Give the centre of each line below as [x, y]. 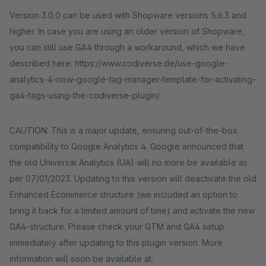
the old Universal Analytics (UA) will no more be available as [129, 162]
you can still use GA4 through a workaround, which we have [127, 47]
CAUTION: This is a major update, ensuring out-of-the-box [123, 130]
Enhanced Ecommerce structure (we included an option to [123, 194]
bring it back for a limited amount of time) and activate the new [132, 210]
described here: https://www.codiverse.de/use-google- [119, 63]
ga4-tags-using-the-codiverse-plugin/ [85, 95]
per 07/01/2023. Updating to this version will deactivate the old [133, 178]
